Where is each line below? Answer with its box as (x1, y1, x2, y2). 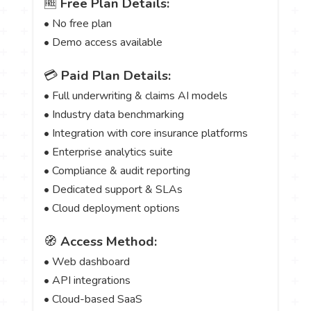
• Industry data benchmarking (44, 107, 185, 123)
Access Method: (60, 233, 158, 251)
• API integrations (44, 273, 131, 289)
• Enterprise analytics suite (44, 144, 174, 160)
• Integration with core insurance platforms (44, 126, 249, 142)
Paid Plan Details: (61, 67, 171, 85)
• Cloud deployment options (44, 201, 180, 217)
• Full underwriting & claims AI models (44, 88, 228, 104)
